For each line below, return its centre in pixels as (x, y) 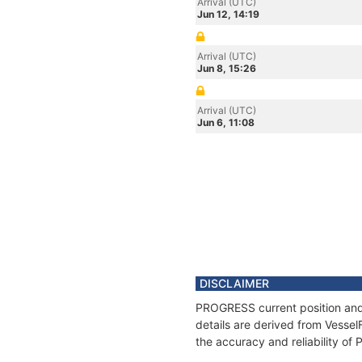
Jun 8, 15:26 (227, 68)
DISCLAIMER (234, 283)
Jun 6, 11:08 (226, 122)
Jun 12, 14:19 (228, 14)
